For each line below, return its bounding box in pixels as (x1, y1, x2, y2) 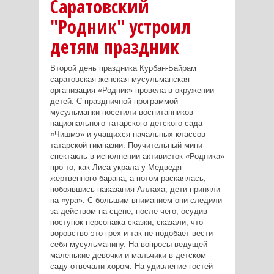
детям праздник (50, 34, 179, 59)
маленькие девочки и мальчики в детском (50, 250, 206, 260)
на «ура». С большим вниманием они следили (50, 195, 222, 205)
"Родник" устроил (50, 13, 191, 39)
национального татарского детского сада (50, 118, 202, 128)
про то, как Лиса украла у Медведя (50, 162, 182, 172)
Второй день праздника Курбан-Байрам (50, 63, 196, 73)
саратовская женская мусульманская (50, 74, 190, 84)
